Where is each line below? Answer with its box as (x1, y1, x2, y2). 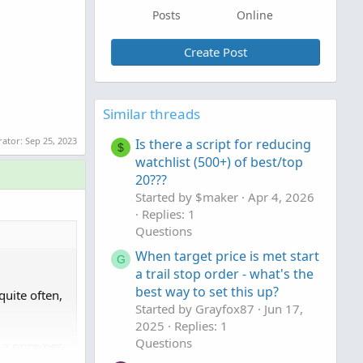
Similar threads (103, 105, 200, 123)
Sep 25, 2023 (25, 134, 77, 147)
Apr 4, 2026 (248, 189, 314, 206)
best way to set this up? (135, 283, 279, 301)
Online (237, 7, 273, 23)
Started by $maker (135, 189, 238, 206)
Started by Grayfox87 (135, 301, 254, 318)
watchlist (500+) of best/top (135, 153, 303, 172)
